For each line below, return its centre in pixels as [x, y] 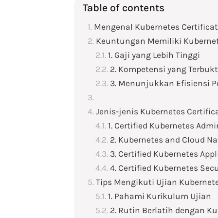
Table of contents [124, 8]
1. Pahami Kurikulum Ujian [160, 196]
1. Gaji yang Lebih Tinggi [154, 55]
